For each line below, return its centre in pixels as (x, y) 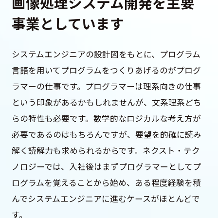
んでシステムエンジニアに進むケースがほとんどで (106, 199)
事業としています (68, 23)
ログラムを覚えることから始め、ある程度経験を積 (106, 183)
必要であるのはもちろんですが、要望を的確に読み (106, 135)
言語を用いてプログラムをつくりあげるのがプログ (106, 70)
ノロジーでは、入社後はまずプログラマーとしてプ (106, 167)
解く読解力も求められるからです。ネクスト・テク (106, 151)
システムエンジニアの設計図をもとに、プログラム (106, 54)
